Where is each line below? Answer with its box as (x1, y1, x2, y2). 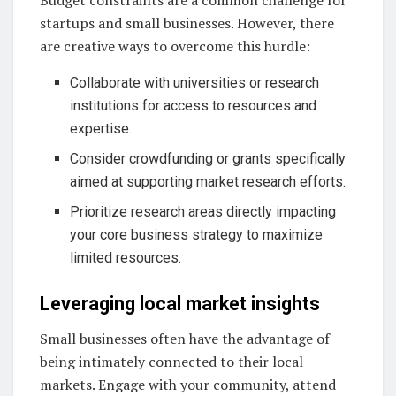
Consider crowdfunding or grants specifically (70, 150, 346, 168)
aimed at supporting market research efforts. (70, 173, 346, 191)
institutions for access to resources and (70, 97, 317, 115)
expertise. (70, 120, 133, 138)
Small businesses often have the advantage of (40, 328, 330, 348)
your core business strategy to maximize (70, 226, 324, 244)
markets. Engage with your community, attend (40, 374, 336, 394)
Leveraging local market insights (40, 293, 320, 316)
